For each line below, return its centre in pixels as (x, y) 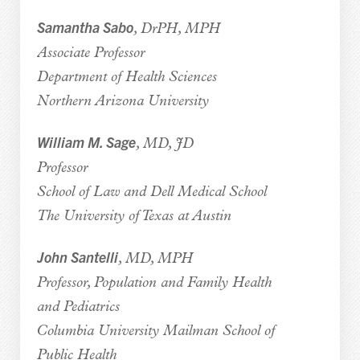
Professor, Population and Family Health (154, 283)
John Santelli (77, 256)
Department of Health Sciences (127, 77)
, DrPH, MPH (176, 29)
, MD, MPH (155, 259)
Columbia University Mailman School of (155, 331)
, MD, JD (164, 144)
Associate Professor (90, 53)
